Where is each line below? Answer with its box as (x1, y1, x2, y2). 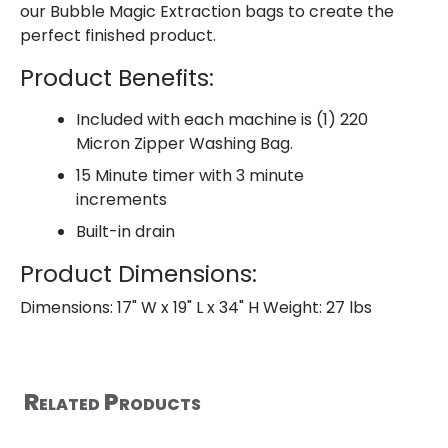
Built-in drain (76, 220, 175, 244)
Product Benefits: (20, 61, 214, 95)
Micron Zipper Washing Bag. (76, 132, 293, 156)
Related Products (24, 385, 201, 419)
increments (76, 188, 167, 212)
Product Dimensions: (20, 257, 257, 291)
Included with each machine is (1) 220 (76, 108, 368, 132)
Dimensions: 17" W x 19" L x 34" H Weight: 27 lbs (20, 296, 372, 320)
